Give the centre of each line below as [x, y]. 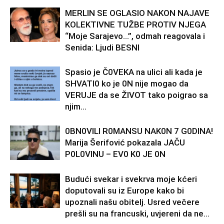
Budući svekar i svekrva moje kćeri [131, 179]
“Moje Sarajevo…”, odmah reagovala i [135, 36]
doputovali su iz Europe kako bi [124, 191]
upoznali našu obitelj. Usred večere [132, 202]
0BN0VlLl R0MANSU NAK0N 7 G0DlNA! [139, 131]
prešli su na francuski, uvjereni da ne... [137, 214]
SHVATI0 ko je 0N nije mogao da [127, 84]
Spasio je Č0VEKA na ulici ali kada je [134, 72]
